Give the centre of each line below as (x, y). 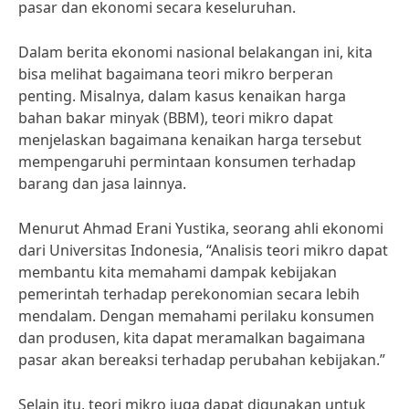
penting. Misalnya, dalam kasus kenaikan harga (182, 96)
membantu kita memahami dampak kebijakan (178, 272)
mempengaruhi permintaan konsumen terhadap (187, 162)
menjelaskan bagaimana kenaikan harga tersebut (190, 140)
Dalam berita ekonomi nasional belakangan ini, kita (195, 52)
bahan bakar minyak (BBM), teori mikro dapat (176, 118)
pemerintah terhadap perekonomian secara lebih (189, 294)
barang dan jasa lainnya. (102, 184)
